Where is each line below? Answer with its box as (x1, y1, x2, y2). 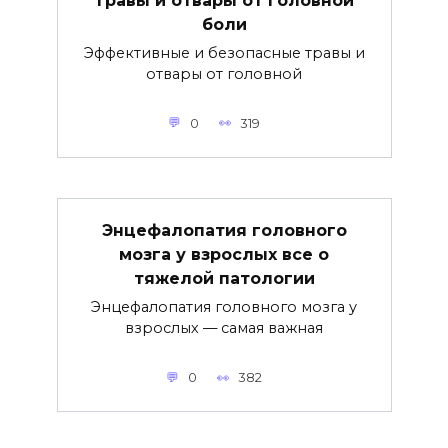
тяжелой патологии (133, 268, 315, 288)
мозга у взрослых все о (119, 244, 329, 264)
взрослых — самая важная (125, 319, 323, 338)
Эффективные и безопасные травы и (83, 44, 365, 63)
